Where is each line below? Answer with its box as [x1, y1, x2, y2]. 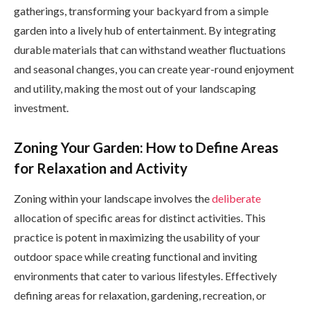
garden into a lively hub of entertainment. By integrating [14, 23, 276, 37]
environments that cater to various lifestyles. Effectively [14, 268, 277, 282]
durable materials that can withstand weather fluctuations [14, 42, 286, 56]
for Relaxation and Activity [14, 159, 188, 176]
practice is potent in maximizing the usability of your [14, 230, 260, 244]
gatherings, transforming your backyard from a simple [14, 3, 268, 17]
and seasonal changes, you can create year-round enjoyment [14, 62, 294, 75]
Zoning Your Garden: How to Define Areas [14, 138, 278, 156]
